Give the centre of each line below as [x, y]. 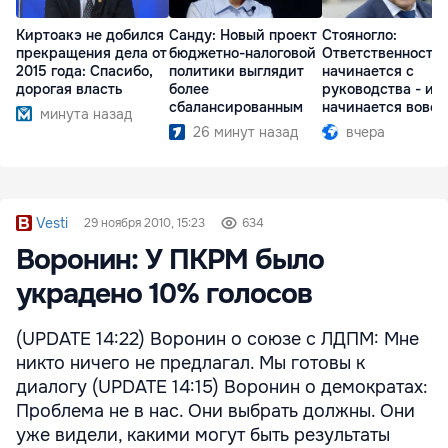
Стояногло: [359, 35]
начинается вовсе [384, 107]
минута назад [86, 114]
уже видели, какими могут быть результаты [203, 435]
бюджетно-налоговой [242, 53]
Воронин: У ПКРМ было [170, 260]
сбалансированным [236, 107]
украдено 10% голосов [164, 294]
